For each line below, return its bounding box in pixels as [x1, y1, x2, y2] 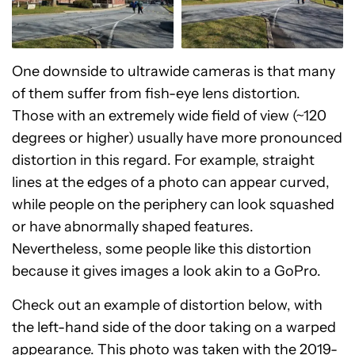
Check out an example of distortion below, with [12, 296, 323, 314]
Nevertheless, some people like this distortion [12, 240, 311, 258]
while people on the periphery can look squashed [12, 196, 334, 213]
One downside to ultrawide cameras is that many [12, 63, 335, 80]
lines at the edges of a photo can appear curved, [12, 174, 330, 191]
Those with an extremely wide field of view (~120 [12, 107, 326, 124]
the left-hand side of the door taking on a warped [12, 319, 336, 336]
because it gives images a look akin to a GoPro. [12, 262, 321, 280]
